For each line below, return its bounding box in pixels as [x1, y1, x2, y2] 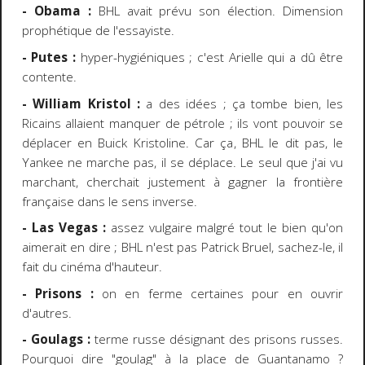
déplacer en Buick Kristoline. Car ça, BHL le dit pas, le [21, 134, 344, 152]
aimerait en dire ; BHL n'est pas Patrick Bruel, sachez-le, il [21, 239, 344, 257]
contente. [21, 68, 77, 86]
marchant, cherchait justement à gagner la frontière [21, 173, 344, 191]
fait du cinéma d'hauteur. [21, 258, 162, 276]
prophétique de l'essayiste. [21, 22, 174, 40]
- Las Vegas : [21, 219, 106, 237]
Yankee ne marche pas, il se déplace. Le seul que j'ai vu [21, 153, 344, 171]
